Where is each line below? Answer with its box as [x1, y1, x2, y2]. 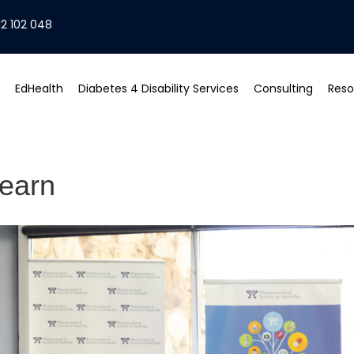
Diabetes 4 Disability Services [78, 81, 239, 96]
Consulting [254, 81, 314, 96]
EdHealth [15, 81, 64, 96]
